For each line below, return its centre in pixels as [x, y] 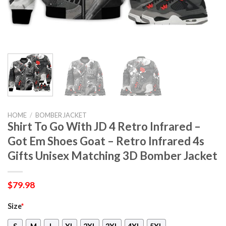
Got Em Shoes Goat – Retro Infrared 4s [106, 141]
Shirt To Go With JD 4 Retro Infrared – [104, 126]
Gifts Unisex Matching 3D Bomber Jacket [112, 155]
